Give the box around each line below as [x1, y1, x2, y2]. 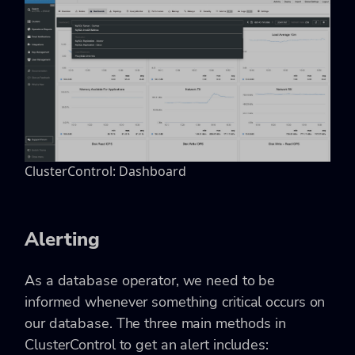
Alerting [25, 227, 100, 253]
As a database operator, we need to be [25, 271, 276, 291]
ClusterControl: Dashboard [25, 162, 186, 181]
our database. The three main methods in [25, 314, 287, 334]
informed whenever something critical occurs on [25, 292, 326, 312]
